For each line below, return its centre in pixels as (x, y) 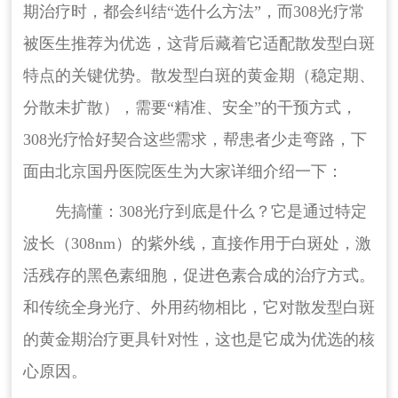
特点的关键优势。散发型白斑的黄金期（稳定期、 (199, 76)
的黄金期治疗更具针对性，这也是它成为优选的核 (199, 340)
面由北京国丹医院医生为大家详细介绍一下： (183, 172)
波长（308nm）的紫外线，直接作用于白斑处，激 (197, 244)
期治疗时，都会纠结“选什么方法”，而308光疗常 (194, 12)
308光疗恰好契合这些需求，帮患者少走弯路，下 (195, 140)
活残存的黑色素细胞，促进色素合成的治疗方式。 (199, 276)
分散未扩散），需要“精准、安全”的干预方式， (190, 108)
